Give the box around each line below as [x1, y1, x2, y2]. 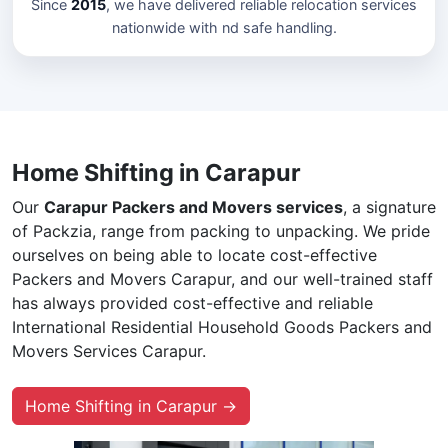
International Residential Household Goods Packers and [12, 316, 432, 337]
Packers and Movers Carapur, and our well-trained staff [12, 268, 433, 289]
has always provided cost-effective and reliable [12, 292, 373, 313]
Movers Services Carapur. [12, 340, 206, 361]
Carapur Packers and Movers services [44, 196, 343, 217]
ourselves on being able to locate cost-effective [12, 244, 377, 265]
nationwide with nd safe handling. [111, 18, 337, 36]
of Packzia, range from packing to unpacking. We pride [12, 220, 430, 241]
